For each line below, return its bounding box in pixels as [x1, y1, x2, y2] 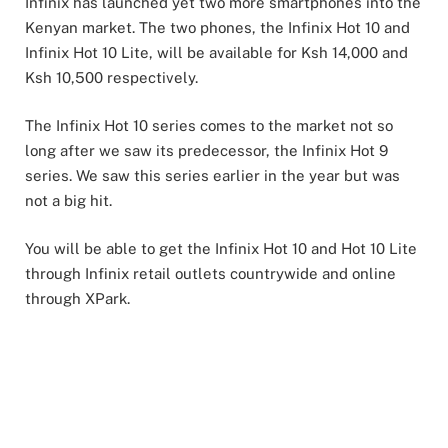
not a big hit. [25, 192, 112, 210]
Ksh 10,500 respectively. [25, 69, 198, 86]
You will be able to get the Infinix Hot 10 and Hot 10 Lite [25, 240, 417, 258]
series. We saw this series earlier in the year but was [25, 167, 400, 185]
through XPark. [25, 290, 130, 308]
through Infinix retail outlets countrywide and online [25, 265, 396, 283]
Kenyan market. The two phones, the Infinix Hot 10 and [25, 19, 410, 36]
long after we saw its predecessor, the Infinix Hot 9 [25, 142, 388, 160]
